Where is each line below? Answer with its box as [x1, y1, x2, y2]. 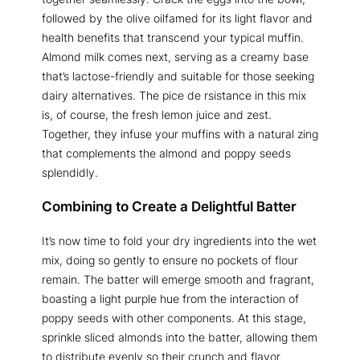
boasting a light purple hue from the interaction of [42, 292, 299, 306]
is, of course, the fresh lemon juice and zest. [42, 107, 272, 121]
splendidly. [42, 165, 98, 179]
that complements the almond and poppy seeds [42, 145, 291, 160]
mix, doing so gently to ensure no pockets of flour [42, 253, 298, 268]
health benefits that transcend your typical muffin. [42, 30, 304, 44]
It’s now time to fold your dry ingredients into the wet [42, 234, 317, 248]
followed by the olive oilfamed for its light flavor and [42, 10, 313, 25]
